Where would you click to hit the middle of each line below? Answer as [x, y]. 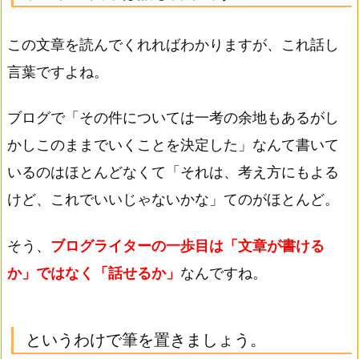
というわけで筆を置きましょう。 [146, 339]
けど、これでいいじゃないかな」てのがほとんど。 [173, 200]
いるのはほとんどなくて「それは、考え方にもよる [173, 172]
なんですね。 [224, 272]
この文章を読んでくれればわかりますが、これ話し [173, 45]
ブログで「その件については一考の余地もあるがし [173, 118]
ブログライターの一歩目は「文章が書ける [188, 245]
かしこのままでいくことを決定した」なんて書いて [173, 145]
